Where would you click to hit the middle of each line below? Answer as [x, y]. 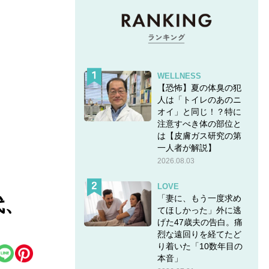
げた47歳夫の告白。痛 [200, 222]
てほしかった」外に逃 [199, 210]
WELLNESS [179, 76]
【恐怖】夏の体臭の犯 [199, 87]
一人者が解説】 [186, 147]
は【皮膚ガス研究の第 [199, 135]
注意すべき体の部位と [199, 123]
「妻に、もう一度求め [199, 198]
